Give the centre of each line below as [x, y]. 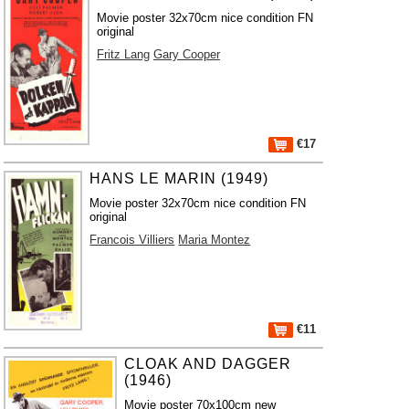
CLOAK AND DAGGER [208, 364]
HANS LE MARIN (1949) [179, 178]
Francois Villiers [132, 240]
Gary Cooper [186, 54]
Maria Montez [215, 240]
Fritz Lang [123, 54]
